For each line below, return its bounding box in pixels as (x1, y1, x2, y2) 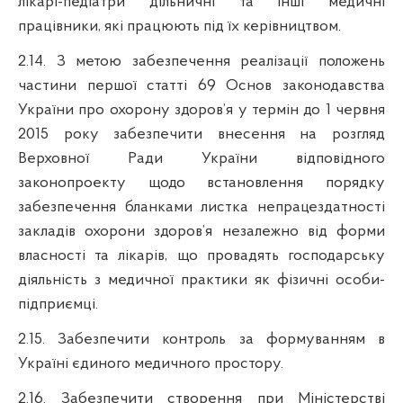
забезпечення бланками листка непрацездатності (18, 198, 385, 216)
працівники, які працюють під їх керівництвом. (18, 17, 341, 35)
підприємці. (18, 295, 98, 313)
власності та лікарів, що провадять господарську (18, 246, 385, 264)
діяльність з (18, 271, 101, 289)
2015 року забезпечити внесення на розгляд (18, 125, 385, 143)
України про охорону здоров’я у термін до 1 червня (18, 101, 385, 119)
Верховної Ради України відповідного (18, 149, 385, 167)
